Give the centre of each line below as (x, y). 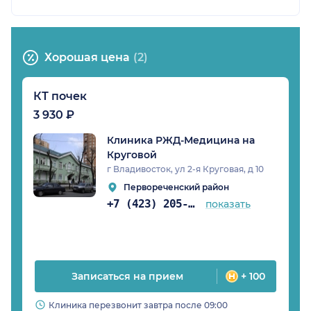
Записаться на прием (127, 276)
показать (228, 204)
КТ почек (60, 96)
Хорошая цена (87, 57)
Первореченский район (176, 187)
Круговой (132, 154)
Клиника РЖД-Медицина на (181, 140)
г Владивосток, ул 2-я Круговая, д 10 (185, 169)
